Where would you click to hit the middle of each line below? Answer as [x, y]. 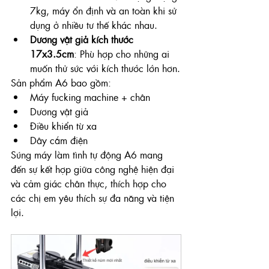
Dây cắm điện [59, 140]
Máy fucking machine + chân [90, 97]
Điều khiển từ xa [63, 125]
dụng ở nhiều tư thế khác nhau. [94, 25]
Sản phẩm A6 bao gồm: [61, 82]
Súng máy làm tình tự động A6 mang [88, 154]
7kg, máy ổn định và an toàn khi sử [105, 10]
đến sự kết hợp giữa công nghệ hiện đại [94, 169]
